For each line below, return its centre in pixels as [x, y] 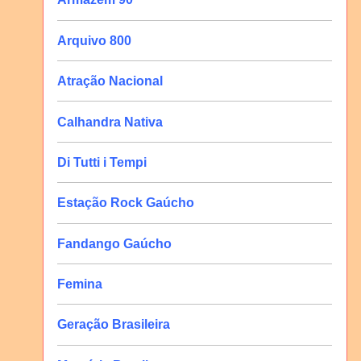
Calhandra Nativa [110, 122]
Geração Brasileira [114, 325]
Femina [80, 284]
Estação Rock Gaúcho [126, 203]
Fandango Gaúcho [115, 243]
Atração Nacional [110, 81]
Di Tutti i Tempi [102, 162]
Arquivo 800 [95, 40]
